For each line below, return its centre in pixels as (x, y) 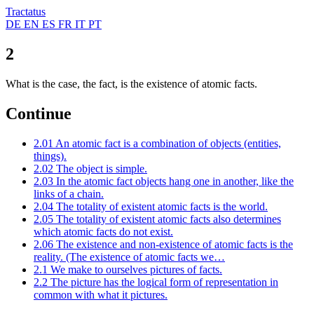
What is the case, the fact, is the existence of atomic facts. (131, 83)
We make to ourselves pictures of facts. (136, 269)
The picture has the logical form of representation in (164, 282)
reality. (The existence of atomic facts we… (129, 257)
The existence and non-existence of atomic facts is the (175, 244)
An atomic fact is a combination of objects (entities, (168, 143)
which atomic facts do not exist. (103, 231)
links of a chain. (69, 193)
